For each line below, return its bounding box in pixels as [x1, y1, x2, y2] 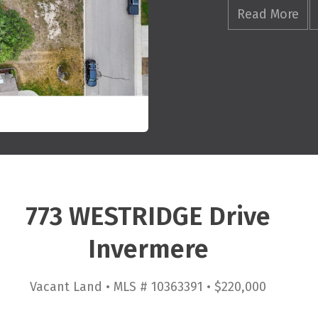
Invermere [87, 234, 209, 265]
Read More [236, 6, 299, 22]
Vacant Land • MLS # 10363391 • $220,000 [30, 279, 267, 295]
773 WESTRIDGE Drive [26, 201, 271, 232]
